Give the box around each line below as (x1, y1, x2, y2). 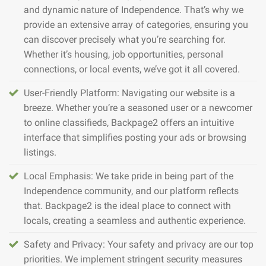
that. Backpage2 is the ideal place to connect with (24, 200, 231, 212)
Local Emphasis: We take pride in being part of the (24, 170, 233, 182)
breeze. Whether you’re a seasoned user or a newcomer (24, 102, 252, 114)
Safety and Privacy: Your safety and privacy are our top (24, 239, 254, 251)
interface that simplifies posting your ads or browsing (24, 132, 246, 144)
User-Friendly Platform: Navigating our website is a (24, 87, 235, 99)
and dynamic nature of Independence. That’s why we (24, 4, 243, 16)
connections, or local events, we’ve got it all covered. (24, 64, 240, 75)
